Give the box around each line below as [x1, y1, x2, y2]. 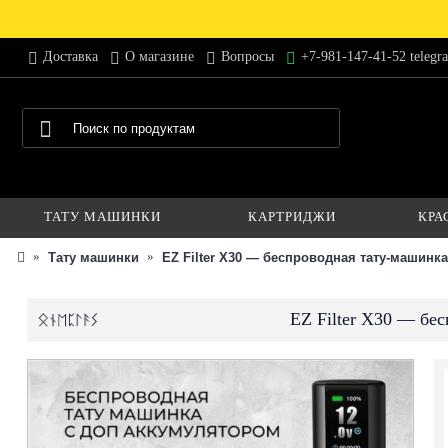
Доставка [43, 49, 98, 65]
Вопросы [221, 49, 274, 65]
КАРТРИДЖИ [248, 209, 336, 224]
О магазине [125, 49, 194, 65]
